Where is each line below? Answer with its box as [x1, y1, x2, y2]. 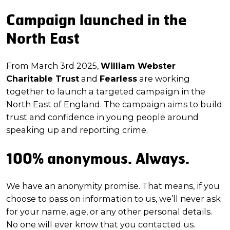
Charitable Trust [6, 73, 79, 84]
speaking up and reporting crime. [6, 125, 148, 136]
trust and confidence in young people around [6, 112, 199, 123]
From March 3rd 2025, [6, 61, 101, 71]
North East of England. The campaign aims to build [6, 99, 222, 110]
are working [137, 73, 190, 84]
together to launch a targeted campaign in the [6, 86, 205, 97]
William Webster [101, 61, 176, 71]
